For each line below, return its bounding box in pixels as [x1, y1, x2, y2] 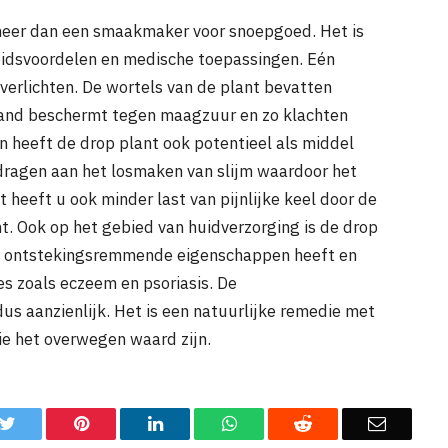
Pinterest [87, 413, 151, 432]
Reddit [311, 413, 359, 432]
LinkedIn [161, 413, 228, 432]
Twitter [14, 413, 67, 432]
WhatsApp [235, 413, 313, 432]
